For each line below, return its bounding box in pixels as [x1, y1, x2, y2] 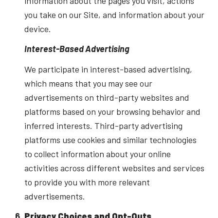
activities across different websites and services [24, 162, 204, 173]
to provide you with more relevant [24, 176, 150, 187]
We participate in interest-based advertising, [24, 63, 192, 74]
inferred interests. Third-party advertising [24, 120, 182, 131]
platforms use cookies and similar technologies [24, 134, 197, 145]
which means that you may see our [24, 77, 152, 89]
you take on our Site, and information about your [24, 9, 204, 20]
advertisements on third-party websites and [24, 91, 189, 103]
